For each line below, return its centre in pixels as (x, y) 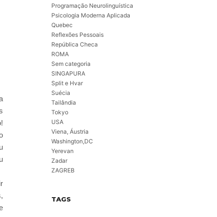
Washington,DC (72, 141)
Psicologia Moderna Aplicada (91, 15)
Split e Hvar (67, 83)
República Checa (75, 45)
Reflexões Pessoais (77, 35)
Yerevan (62, 151)
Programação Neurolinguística (92, 6)
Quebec (62, 25)
